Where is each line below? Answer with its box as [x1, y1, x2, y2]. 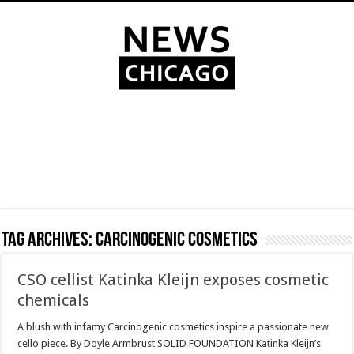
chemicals [17, 291, 90, 310]
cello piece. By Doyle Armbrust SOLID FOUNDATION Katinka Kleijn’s [17, 337, 322, 349]
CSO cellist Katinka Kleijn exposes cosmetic [17, 270, 330, 289]
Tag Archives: [2, 230, 96, 251]
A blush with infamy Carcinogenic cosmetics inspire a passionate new [17, 321, 330, 333]
